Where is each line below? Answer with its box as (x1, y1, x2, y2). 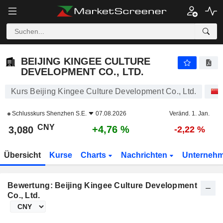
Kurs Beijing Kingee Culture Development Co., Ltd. (11, 87, 197, 96)
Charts (80, 151, 108, 159)
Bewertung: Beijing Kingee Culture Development (7, 181, 197, 190)
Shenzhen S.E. (46, 110, 87, 117)
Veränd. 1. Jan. (169, 110, 210, 117)
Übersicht (4, 151, 41, 159)
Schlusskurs (10, 110, 46, 117)
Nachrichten (120, 151, 169, 159)
